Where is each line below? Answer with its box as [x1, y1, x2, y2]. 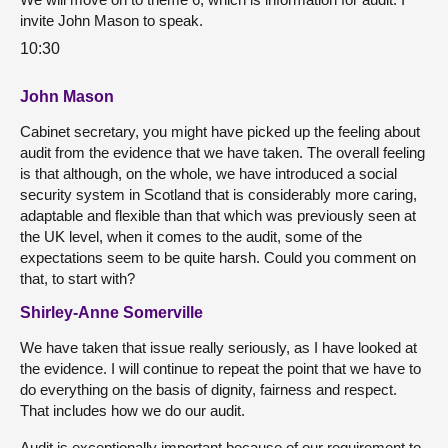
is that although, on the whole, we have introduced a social [20, 165, 397, 183]
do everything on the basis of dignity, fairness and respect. [20, 381, 397, 399]
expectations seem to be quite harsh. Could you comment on [20, 249, 416, 267]
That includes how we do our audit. [20, 402, 245, 420]
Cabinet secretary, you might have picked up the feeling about [20, 123, 420, 141]
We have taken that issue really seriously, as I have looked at [20, 339, 417, 357]
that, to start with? [20, 270, 135, 288]
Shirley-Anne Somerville [20, 304, 203, 322]
